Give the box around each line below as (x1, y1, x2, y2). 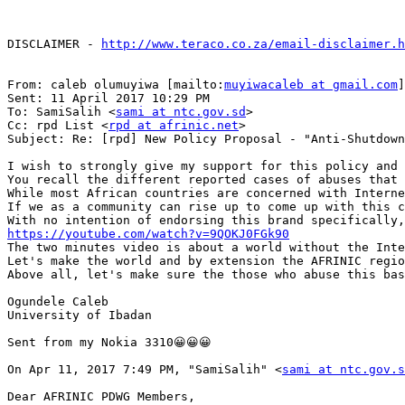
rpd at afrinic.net (108, 118, 239, 132)
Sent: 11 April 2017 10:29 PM (7, 90, 210, 105)
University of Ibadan (7, 307, 152, 322)
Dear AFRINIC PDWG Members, (7, 389, 195, 403)
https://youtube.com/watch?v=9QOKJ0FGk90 (7, 226, 289, 240)
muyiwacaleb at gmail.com (224, 77, 398, 91)
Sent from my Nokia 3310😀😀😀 (7, 334, 212, 349)
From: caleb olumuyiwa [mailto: (7, 77, 224, 91)
